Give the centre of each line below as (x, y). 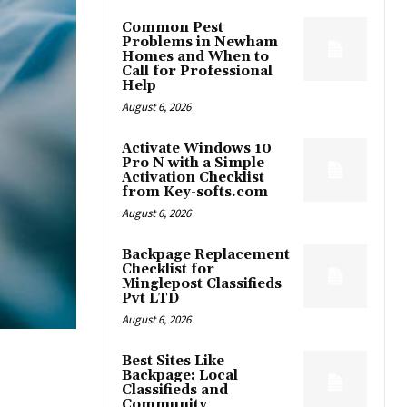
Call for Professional (197, 71)
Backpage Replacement (206, 254)
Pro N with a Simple (193, 163)
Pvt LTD (150, 298)
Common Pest (173, 27)
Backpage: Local (180, 375)
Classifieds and (175, 390)
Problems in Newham (200, 42)
